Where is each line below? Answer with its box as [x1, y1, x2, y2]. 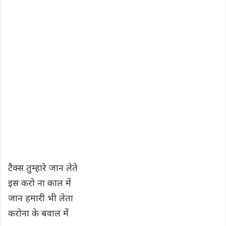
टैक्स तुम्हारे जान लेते [8, 161, 78, 174]
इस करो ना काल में [8, 176, 71, 189]
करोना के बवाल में [8, 206, 69, 219]
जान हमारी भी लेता [8, 191, 73, 204]
